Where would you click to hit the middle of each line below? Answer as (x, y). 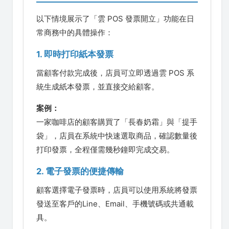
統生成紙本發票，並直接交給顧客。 (98, 87)
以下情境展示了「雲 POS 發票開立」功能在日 (115, 19)
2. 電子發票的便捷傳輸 (80, 171)
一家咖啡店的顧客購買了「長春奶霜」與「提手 (117, 122)
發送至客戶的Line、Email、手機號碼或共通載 (115, 204)
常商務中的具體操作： (75, 32)
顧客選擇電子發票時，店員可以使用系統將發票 (117, 190)
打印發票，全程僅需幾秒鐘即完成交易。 (105, 150)
